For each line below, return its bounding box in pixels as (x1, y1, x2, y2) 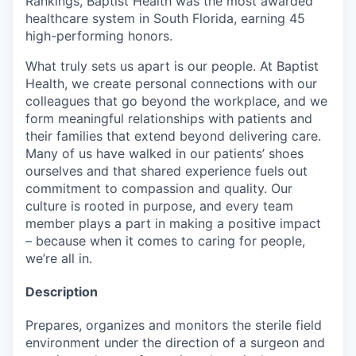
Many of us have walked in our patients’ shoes (25, 145, 304, 161)
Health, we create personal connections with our (25, 75, 317, 91)
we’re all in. (25, 250, 92, 266)
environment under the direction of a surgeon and (25, 334, 325, 350)
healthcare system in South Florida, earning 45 (25, 10, 305, 26)
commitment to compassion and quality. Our (25, 180, 292, 196)
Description (25, 283, 98, 300)
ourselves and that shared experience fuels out (25, 163, 308, 179)
